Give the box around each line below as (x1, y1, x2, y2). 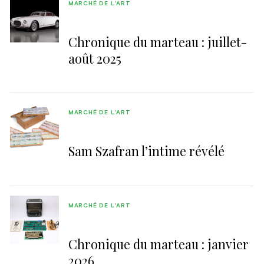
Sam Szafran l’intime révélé (68, 143, 225, 160)
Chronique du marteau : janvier (68, 235, 249, 252)
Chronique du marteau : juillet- (68, 33, 247, 50)
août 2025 (68, 49, 121, 67)
